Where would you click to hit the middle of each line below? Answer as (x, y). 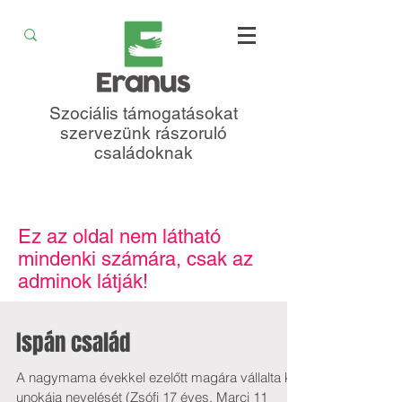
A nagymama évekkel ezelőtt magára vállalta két (159, 377)
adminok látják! (83, 281)
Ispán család (73, 343)
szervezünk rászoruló (144, 133)
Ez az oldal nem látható (119, 236)
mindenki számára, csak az (135, 259)
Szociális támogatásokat (144, 113)
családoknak (144, 153)
